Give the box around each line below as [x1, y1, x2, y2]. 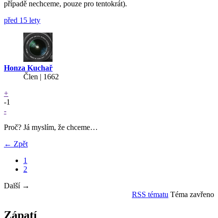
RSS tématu [132, 190, 168, 199]
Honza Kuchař [4, 63, 53, 72]
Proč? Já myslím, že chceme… [4, 123, 98, 131]
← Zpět [4, 139, 28, 148]
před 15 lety [4, 16, 40, 24]
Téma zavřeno [170, 190, 214, 199]
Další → [4, 181, 30, 190]
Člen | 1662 [23, 72, 59, 81]
